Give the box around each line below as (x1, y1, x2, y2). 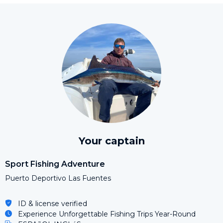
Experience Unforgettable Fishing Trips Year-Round (18, 209, 196, 219)
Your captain (78, 134, 145, 147)
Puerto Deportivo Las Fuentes (5, 173, 111, 183)
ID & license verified (18, 199, 87, 208)
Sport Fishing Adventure (5, 159, 105, 169)
